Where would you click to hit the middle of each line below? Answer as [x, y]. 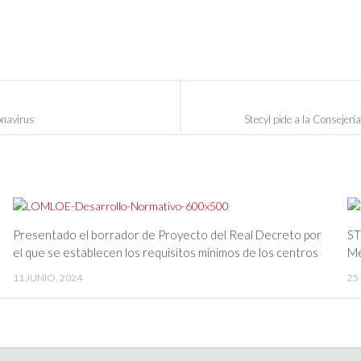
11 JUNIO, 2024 [48, 278]
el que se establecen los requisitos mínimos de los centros [166, 253]
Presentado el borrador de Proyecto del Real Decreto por [168, 235]
